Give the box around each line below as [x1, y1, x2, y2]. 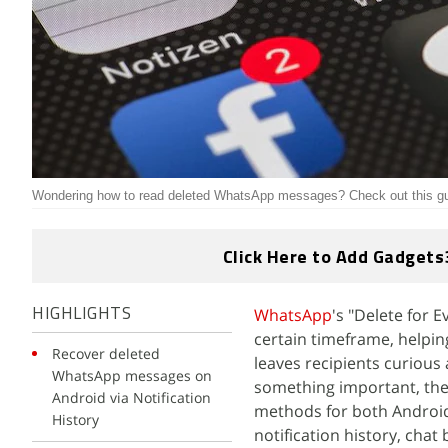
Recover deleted [52, 344, 160, 363]
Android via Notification [52, 388, 211, 407]
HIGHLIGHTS [32, 306, 131, 323]
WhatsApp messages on [52, 366, 212, 385]
